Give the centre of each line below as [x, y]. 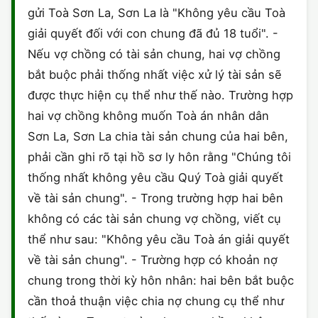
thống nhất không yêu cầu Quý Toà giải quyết [155, 177]
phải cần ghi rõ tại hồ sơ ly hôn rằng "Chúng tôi [159, 157]
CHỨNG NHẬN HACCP [90, 19]
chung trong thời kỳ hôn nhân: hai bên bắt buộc [161, 280]
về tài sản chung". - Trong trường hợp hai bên [155, 198]
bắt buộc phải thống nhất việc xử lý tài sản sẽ [155, 75]
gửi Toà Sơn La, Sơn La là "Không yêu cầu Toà [157, 13]
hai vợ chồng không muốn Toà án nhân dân [148, 116]
